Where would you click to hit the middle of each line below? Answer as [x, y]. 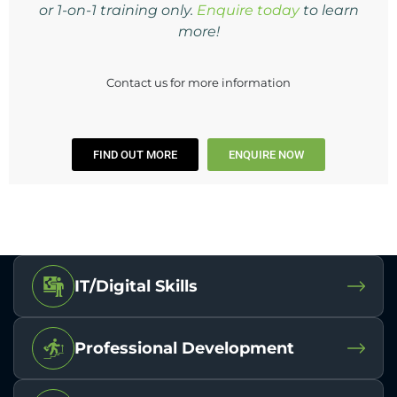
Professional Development [184, 348]
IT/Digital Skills [136, 286]
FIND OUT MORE [135, 155]
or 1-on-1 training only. [117, 10]
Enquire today [249, 10]
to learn [331, 10]
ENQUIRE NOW [266, 155]
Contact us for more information [198, 82]
